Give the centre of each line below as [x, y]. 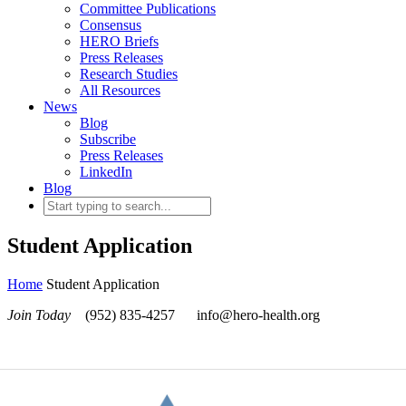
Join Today [39, 314]
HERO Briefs [119, 41]
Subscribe [108, 139]
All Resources [120, 90]
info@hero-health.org [256, 314]
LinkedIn [106, 172]
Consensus [111, 25]
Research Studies [129, 74]
